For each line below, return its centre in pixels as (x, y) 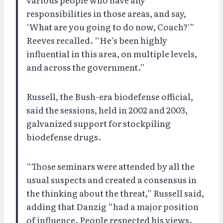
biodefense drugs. (64, 136)
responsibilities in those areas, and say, (106, 13)
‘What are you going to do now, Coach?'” (111, 26)
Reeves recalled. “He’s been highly (97, 40)
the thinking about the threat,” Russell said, (115, 193)
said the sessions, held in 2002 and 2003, (107, 110)
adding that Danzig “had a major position (112, 206)
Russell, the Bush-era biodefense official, (110, 96)
